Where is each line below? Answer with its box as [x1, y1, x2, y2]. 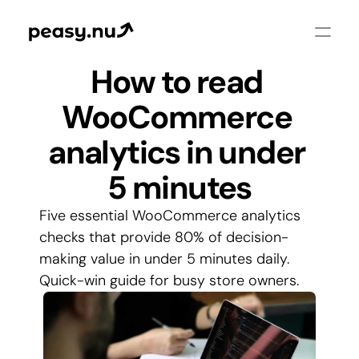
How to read [91, 61, 263, 103]
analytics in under [48, 131, 305, 173]
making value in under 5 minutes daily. [39, 249, 289, 268]
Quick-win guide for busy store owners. [39, 271, 299, 290]
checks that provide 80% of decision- [39, 228, 288, 247]
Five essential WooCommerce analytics [39, 206, 301, 225]
